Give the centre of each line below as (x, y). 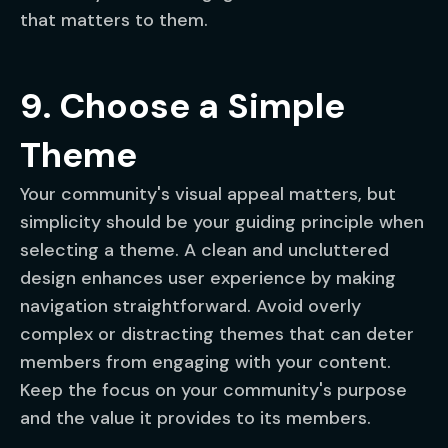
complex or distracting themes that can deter (217, 334)
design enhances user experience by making (208, 278)
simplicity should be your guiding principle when (222, 222)
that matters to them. (114, 20)
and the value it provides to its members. (195, 418)
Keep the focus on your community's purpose (213, 390)
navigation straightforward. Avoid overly (190, 306)
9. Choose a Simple (182, 106)
